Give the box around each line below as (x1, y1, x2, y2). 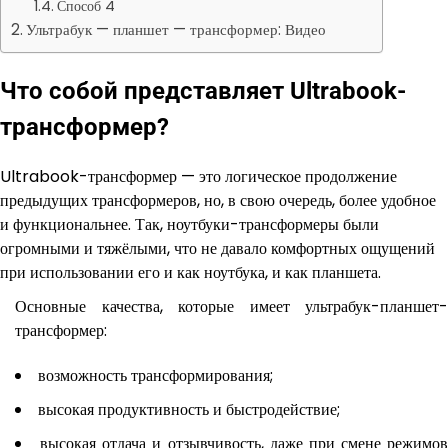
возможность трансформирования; (38, 364, 273, 388)
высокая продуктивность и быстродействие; (38, 398, 340, 422)
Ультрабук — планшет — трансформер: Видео (26, 19, 327, 41)
